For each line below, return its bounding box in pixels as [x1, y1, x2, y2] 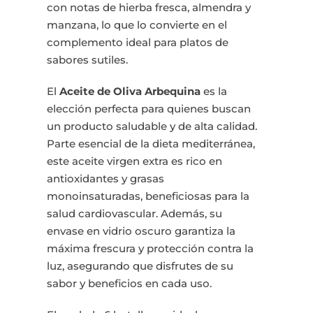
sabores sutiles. [47, 53, 129, 67]
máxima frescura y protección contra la [47, 242, 254, 256]
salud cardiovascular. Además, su [47, 207, 223, 221]
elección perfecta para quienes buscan [47, 102, 252, 116]
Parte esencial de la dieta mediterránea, [47, 137, 256, 151]
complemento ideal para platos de [47, 36, 229, 50]
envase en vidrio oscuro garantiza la [47, 224, 236, 238]
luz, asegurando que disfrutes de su [47, 259, 234, 273]
